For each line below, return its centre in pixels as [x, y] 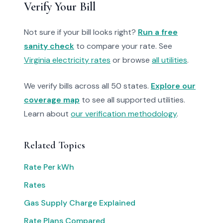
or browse [131, 60]
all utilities [169, 60]
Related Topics [55, 145]
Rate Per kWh [49, 167]
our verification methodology [124, 114]
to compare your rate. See [123, 46]
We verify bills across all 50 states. [87, 86]
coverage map [52, 100]
